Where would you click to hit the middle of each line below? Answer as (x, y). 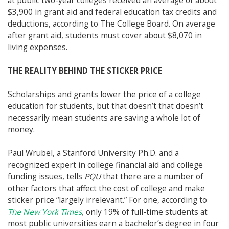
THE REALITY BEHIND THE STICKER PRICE (85, 71)
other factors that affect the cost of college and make (106, 189)
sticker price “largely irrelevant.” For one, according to (107, 200)
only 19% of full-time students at (147, 212)
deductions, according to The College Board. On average (111, 24)
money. (21, 130)
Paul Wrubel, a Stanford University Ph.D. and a (93, 153)
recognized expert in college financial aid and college (105, 165)
